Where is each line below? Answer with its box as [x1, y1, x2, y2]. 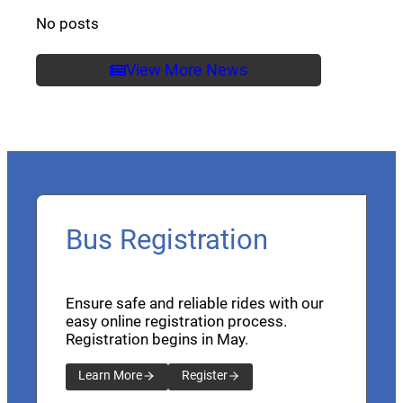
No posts [36, 14, 99, 33]
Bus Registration [66, 224, 268, 256]
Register [181, 368, 228, 384]
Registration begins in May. [66, 329, 248, 348]
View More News [126, 61, 247, 80]
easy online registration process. [66, 311, 287, 330]
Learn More [78, 368, 143, 384]
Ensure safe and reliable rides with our [66, 293, 324, 312]
